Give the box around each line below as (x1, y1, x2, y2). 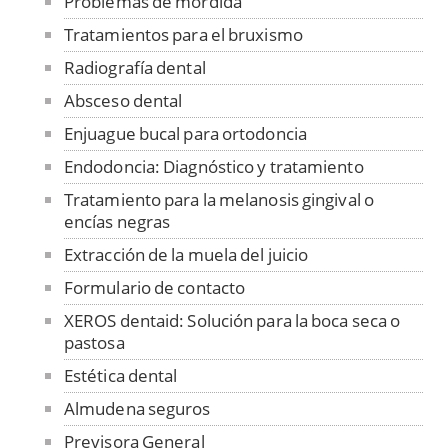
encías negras (63, 209, 171, 233)
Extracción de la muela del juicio (63, 242, 309, 266)
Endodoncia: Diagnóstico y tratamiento (63, 154, 364, 178)
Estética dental (63, 363, 178, 387)
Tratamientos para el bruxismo (63, 22, 303, 46)
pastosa (63, 330, 125, 354)
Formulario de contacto (63, 275, 246, 299)
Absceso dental (63, 88, 183, 112)
